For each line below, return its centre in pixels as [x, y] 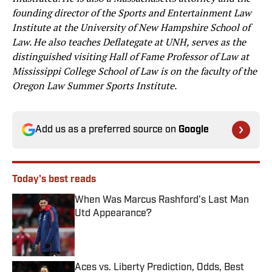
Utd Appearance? [113, 214]
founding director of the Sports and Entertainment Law [132, 13]
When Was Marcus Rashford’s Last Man [162, 201]
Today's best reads [54, 180]
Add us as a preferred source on [107, 130]
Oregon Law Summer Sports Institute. [94, 86]
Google [194, 130]
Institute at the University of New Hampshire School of [131, 28]
